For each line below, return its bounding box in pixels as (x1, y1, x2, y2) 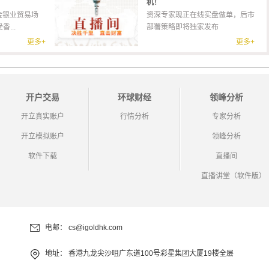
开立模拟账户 (21, 132, 65, 141)
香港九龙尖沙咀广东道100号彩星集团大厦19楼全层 (68, 249, 234, 258)
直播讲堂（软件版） (201, 172, 266, 180)
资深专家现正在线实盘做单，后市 (147, 11, 255, 19)
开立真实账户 (21, 112, 65, 121)
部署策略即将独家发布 (147, 23, 219, 31)
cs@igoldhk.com (68, 223, 122, 232)
